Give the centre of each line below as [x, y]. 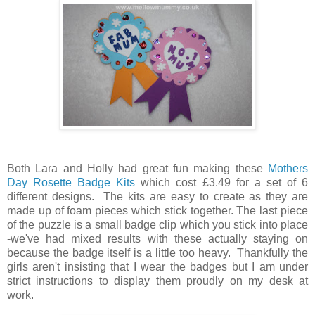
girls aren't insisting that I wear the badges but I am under [157, 266]
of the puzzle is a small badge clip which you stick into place [157, 224]
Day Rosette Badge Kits [71, 182]
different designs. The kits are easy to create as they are [157, 196]
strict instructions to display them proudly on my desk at [157, 281]
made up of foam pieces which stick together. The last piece [157, 210]
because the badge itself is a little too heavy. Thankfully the [157, 252]
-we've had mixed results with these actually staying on [157, 238]
